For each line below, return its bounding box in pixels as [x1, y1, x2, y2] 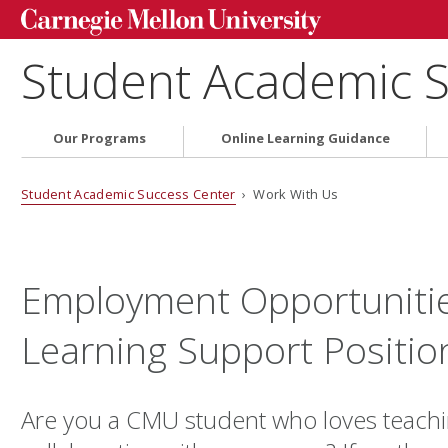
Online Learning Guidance [220, 129, 390, 148]
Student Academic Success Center [20, 184, 236, 203]
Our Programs [53, 129, 147, 148]
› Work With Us [235, 184, 339, 203]
